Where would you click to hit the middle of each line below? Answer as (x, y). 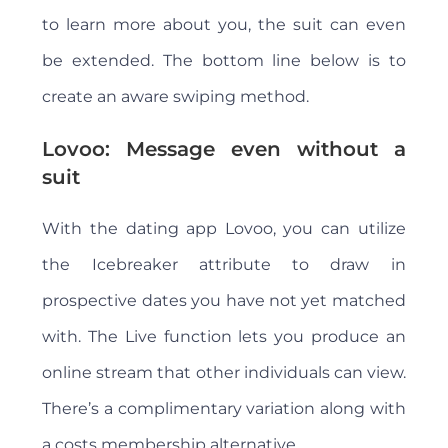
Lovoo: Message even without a (224, 149)
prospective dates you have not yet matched (224, 301)
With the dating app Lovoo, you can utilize (224, 229)
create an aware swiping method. (176, 97)
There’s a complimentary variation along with (224, 409)
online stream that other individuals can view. (224, 373)
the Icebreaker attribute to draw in (224, 265)
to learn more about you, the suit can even (224, 25)
